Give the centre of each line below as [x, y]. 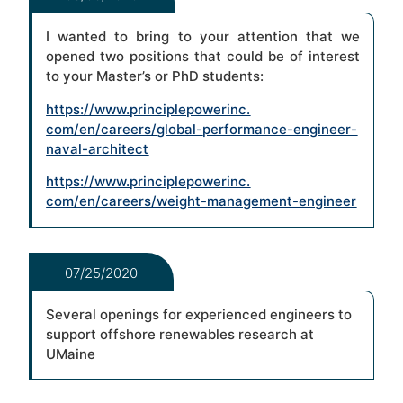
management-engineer [282, 201]
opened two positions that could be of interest [203, 57]
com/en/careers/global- [125, 129]
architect [119, 148]
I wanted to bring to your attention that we [203, 37]
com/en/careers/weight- [127, 201]
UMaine [71, 354]
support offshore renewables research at [180, 334]
